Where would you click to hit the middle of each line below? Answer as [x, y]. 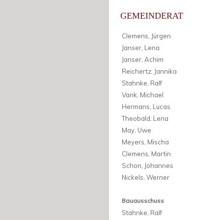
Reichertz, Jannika [149, 71]
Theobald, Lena [145, 119]
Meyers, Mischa [145, 142]
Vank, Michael [143, 95]
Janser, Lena [141, 48]
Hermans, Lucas [146, 107]
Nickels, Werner [146, 178]
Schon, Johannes [148, 166]
